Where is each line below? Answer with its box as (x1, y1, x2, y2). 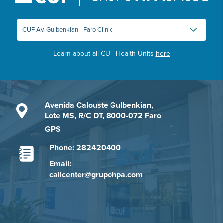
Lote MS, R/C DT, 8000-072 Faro (44, 111, 161, 121)
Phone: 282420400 (49, 143, 121, 153)
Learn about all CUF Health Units (53, 49, 156, 58)
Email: (49, 159, 71, 169)
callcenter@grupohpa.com (49, 170, 143, 180)
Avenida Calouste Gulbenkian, (44, 100, 153, 111)
